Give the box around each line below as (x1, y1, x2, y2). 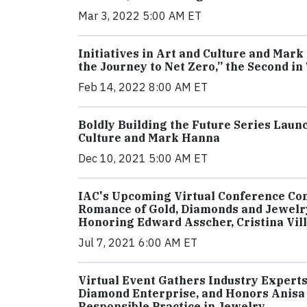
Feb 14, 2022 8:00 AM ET (78, 80, 208, 94)
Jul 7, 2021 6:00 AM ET (78, 236, 197, 249)
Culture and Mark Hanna (78, 131, 220, 145)
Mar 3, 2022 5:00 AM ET (78, 9, 201, 23)
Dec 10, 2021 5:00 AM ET (78, 151, 208, 165)
